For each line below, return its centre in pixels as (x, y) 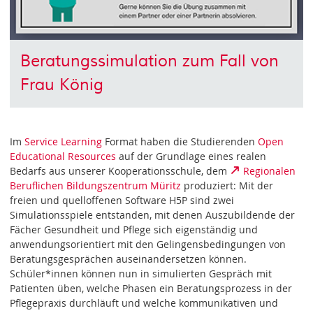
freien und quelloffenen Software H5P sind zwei (122, 200)
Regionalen (269, 170)
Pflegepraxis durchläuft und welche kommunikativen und (144, 303)
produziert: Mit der (227, 185)
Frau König (61, 85)
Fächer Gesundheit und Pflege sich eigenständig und (134, 229)
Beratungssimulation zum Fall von (149, 61)
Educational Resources (63, 156)
